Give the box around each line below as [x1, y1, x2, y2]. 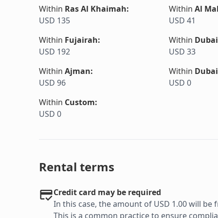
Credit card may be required [54, 187, 161, 198]
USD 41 [169, 15, 196, 26]
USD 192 [39, 46, 70, 57]
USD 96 [39, 77, 66, 89]
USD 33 [169, 46, 196, 57]
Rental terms [39, 159, 114, 175]
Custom [65, 97, 95, 108]
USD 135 [39, 15, 70, 26]
